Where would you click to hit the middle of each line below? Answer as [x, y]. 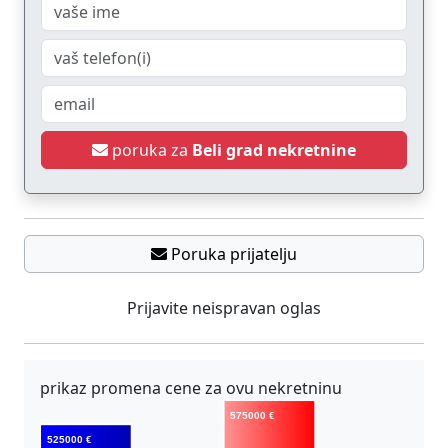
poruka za [152, 150]
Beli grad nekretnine [274, 150]
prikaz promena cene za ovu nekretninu [191, 388]
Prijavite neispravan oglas [224, 308]
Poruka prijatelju [234, 254]
